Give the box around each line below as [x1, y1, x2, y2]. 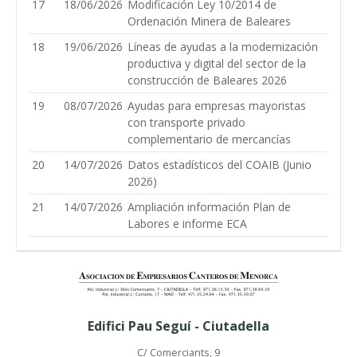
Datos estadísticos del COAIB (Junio [127, 157, 312, 172]
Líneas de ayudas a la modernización [127, 39, 318, 54]
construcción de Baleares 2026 [127, 73, 287, 88]
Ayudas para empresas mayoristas [127, 98, 306, 113]
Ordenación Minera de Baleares [127, 14, 291, 29]
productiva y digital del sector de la [127, 56, 306, 71]
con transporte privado [127, 115, 245, 130]
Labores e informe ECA [127, 216, 247, 231]
